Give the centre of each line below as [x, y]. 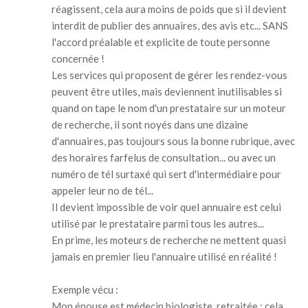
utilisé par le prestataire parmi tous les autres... [158, 223]
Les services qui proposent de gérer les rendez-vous [169, 75]
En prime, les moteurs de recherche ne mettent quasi [169, 240]
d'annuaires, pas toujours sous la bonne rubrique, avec [173, 141]
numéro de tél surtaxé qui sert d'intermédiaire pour [166, 174]
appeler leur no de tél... [102, 190]
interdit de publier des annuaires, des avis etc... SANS [170, 25]
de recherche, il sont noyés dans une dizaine [150, 124]
